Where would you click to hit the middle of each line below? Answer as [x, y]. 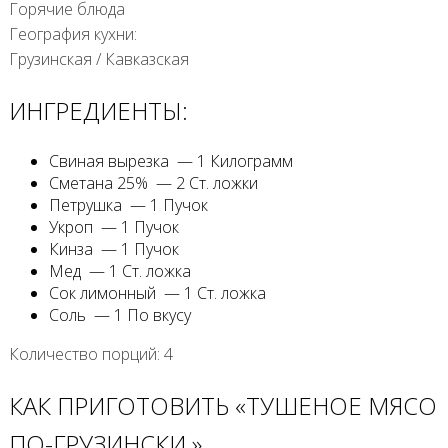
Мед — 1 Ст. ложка [119, 271]
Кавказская [144, 59]
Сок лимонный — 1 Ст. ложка [157, 293]
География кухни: [72, 34]
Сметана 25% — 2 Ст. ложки [153, 183]
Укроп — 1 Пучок [113, 227]
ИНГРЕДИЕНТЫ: [98, 111]
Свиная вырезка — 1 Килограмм [170, 161]
